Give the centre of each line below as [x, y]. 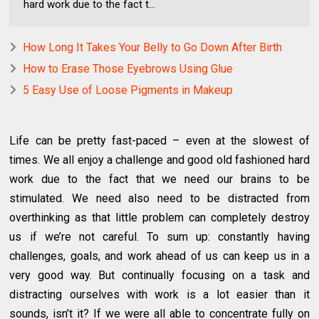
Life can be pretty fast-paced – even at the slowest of [159, 140]
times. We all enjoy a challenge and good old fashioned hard [159, 159]
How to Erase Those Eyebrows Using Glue [128, 68]
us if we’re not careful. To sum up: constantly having [159, 236]
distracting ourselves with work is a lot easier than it [159, 294]
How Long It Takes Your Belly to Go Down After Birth [153, 47]
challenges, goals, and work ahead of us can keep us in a [159, 256]
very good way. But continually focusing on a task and [159, 275]
